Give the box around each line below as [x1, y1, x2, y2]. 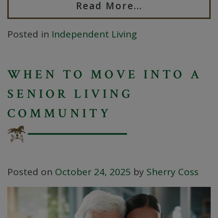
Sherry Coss [146, 165, 199, 179]
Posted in [7, 28, 52, 41]
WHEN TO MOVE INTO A [7, 66, 202, 83]
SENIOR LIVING [7, 86, 133, 103]
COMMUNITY [7, 105, 111, 122]
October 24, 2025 [55, 165, 131, 179]
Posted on [7, 165, 55, 179]
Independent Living [52, 28, 137, 41]
